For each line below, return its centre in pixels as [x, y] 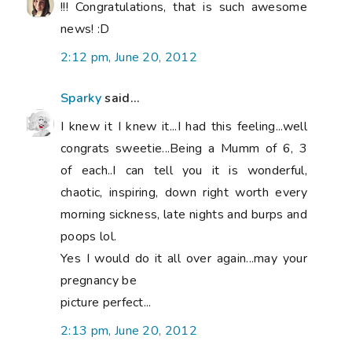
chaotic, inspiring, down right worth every [184, 192]
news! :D [85, 29]
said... [121, 98]
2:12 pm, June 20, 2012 [129, 57]
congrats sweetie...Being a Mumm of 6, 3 [184, 148]
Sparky [81, 98]
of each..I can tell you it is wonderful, [184, 170]
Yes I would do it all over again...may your [184, 258]
